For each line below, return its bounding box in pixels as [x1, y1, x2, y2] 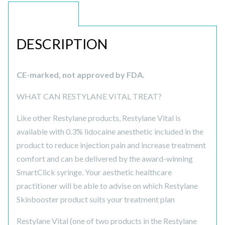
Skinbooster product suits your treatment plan [17, 194, 175, 204]
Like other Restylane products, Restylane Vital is [17, 113, 181, 123]
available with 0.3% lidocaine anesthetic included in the [17, 127, 203, 137]
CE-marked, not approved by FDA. [17, 70, 145, 80]
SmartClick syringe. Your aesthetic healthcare [17, 167, 172, 177]
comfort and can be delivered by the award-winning [17, 154, 193, 164]
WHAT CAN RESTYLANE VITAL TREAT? [17, 91, 162, 101]
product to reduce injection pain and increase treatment [17, 140, 206, 150]
